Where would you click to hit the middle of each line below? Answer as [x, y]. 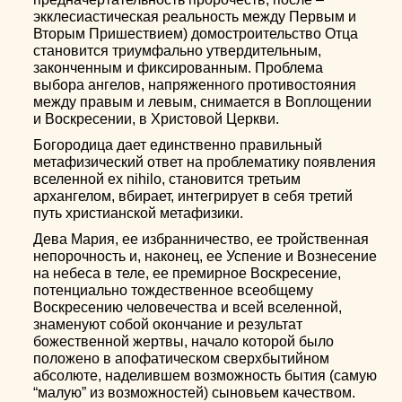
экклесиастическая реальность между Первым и [195, 17]
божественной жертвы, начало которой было [184, 341]
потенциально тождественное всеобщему [174, 290]
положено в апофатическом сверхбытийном [182, 358]
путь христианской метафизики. [139, 213]
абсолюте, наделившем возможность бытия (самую [205, 376]
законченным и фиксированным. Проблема [179, 68]
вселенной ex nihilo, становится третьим [167, 179]
